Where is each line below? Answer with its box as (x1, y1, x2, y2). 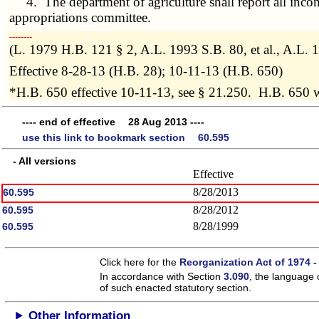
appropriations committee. (9, 9, 152, 25)
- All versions (3, 155, 76, 167)
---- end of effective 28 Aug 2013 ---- (22, 116, 204, 128)
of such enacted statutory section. (100, 281, 252, 293)
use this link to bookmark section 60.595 (22, 131, 229, 143)
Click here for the (100, 256, 180, 268)
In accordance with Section (100, 270, 224, 282)
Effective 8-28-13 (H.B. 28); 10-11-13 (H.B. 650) (9, 63, 283, 78)
